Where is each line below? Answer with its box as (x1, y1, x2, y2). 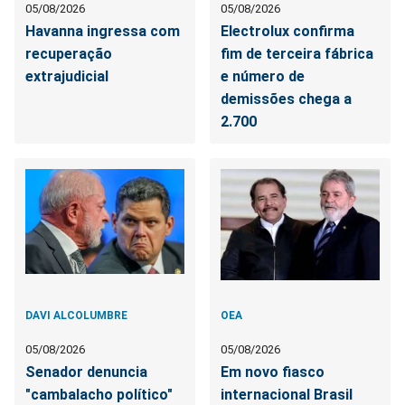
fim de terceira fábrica (221, 45, 374, 63)
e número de (221, 68, 306, 86)
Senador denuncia (25, 363, 147, 381)
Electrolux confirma (221, 23, 355, 41)
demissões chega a (221, 90, 353, 108)
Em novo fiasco (221, 363, 325, 381)
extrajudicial (25, 68, 108, 86)
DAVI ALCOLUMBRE (25, 309, 127, 323)
